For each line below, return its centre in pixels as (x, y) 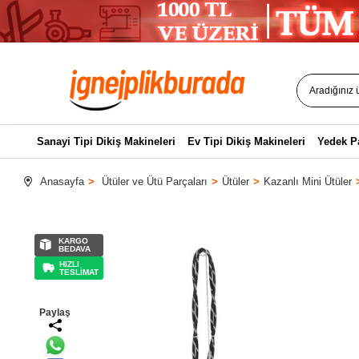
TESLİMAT (79, 272)
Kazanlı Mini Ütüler (308, 182)
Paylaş (55, 313)
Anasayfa (62, 182)
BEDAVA (75, 249)
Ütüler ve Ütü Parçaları (155, 182)
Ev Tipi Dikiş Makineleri (246, 141)
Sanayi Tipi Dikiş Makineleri (106, 141)
